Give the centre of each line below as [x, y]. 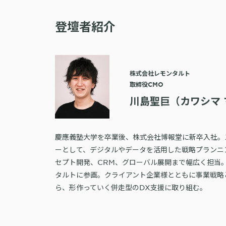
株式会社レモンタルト [160, 73]
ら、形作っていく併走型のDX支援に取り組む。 [131, 187]
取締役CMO [147, 84]
